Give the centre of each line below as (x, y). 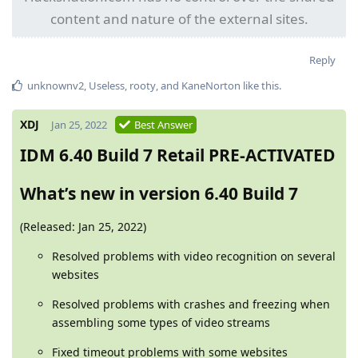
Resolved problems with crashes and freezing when (191, 304)
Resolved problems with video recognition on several (194, 256)
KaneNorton (211, 85)
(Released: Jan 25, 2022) (83, 226)
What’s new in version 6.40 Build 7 (159, 193)
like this (260, 85)
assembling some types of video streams (161, 322)
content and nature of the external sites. (179, 18)
